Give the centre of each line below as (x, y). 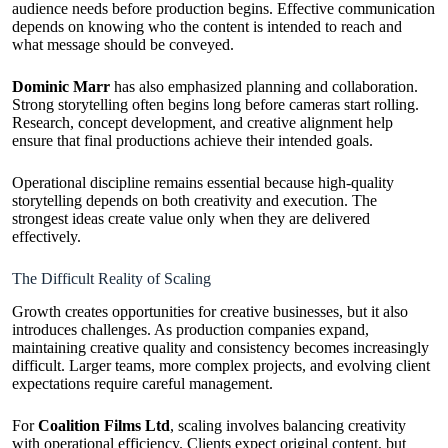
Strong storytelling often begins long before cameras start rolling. (215, 105)
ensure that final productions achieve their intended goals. (192, 141)
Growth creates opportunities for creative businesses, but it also (210, 312)
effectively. (46, 237)
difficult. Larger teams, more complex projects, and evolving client (221, 366)
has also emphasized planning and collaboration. (264, 87)
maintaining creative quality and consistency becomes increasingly (220, 348)
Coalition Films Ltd (104, 426)
